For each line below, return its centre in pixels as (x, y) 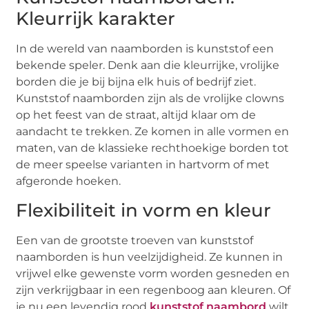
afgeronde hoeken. (69, 181)
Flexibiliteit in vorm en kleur (144, 210)
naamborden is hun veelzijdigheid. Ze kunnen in (150, 257)
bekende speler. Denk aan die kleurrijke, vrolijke (148, 66)
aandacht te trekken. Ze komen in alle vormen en (153, 132)
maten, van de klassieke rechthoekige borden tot (153, 148)
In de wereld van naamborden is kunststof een (145, 49)
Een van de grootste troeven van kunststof (135, 240)
